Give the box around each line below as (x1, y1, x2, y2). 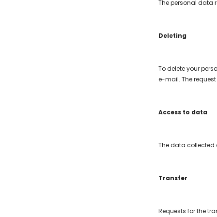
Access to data (158, 108, 207, 117)
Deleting (158, 31, 186, 40)
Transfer (158, 174, 187, 183)
